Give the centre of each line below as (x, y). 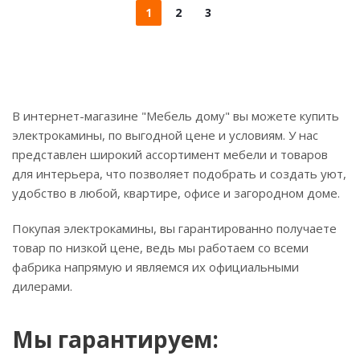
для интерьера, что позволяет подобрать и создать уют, (179, 174)
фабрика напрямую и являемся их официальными (155, 267)
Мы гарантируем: (115, 339)
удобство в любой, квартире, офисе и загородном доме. (176, 193)
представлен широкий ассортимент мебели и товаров (170, 154)
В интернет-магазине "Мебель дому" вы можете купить (176, 116)
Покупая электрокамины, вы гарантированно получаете (174, 228)
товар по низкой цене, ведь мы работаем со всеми (160, 247)
